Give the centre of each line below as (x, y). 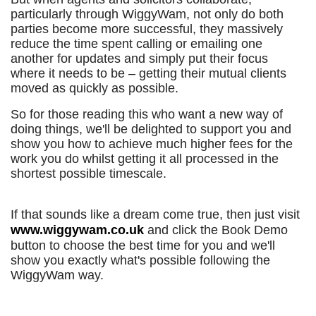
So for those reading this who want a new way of (147, 114)
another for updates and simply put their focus (139, 59)
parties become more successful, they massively (147, 29)
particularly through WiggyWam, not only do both (147, 14)
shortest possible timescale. (89, 174)
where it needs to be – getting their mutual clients (148, 73)
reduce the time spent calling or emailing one (136, 44)
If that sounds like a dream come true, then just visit (155, 214)
